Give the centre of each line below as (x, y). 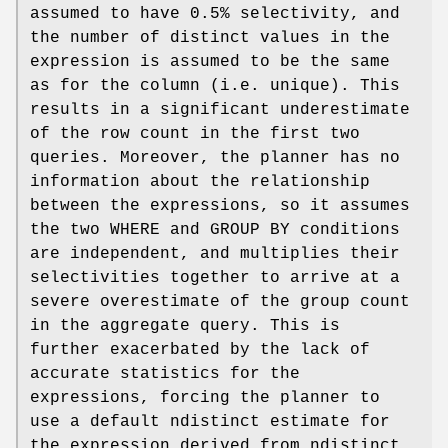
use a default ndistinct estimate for (210, 421)
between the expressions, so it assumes (220, 205)
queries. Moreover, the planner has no (215, 157)
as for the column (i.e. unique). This (215, 85)
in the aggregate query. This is (185, 325)
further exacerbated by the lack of (200, 349)
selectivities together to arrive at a (215, 277)
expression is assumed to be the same (210, 61)
